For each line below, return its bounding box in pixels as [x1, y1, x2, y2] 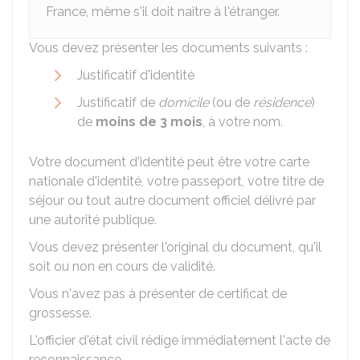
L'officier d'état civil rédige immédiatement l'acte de [29, 333, 330, 348]
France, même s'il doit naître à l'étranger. [46, 4, 280, 19]
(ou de [209, 95, 253, 110]
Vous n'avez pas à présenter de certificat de [29, 286, 287, 301]
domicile [158, 95, 209, 110]
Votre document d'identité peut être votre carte [29, 154, 309, 170]
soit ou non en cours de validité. [29, 259, 215, 274]
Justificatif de [77, 95, 158, 110]
